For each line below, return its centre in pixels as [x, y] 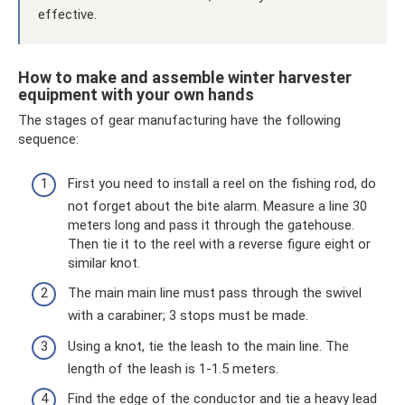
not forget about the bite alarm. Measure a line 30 [217, 206]
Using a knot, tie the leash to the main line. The [208, 346]
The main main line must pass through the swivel [215, 293]
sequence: [48, 140]
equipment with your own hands [136, 95]
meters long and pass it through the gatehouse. [211, 225]
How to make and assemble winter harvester [185, 78]
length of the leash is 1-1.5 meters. [173, 368]
